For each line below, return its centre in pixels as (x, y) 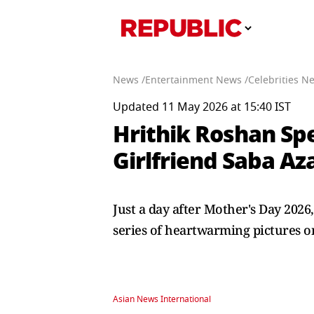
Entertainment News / (197, 80)
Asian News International (162, 299)
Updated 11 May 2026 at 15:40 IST (202, 107)
